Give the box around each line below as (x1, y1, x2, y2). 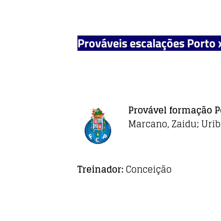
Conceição (126, 161, 172, 178)
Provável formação (128, 102, 215, 118)
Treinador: (77, 161, 126, 178)
